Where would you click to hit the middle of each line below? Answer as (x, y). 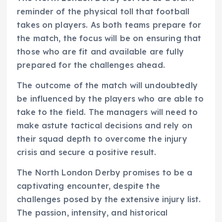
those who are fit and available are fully (100, 51)
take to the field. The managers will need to (108, 112)
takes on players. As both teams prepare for (109, 25)
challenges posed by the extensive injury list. (109, 199)
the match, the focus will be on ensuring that (109, 38)
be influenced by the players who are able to (111, 98)
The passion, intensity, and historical (92, 212)
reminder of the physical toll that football (103, 11)
